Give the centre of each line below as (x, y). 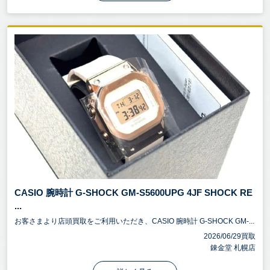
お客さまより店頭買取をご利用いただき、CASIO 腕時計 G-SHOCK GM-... (134, 221)
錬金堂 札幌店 (233, 248)
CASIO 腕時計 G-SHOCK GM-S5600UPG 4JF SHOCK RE (133, 193)
